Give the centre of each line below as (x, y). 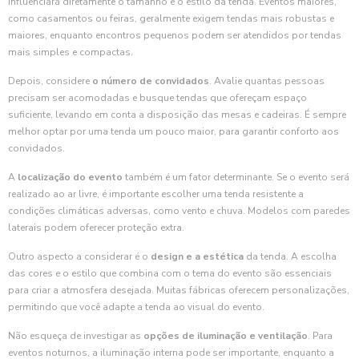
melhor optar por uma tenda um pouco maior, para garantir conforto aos (173, 131)
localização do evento (70, 177)
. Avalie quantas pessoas (267, 81)
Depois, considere (50, 81)
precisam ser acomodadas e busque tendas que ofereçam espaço (157, 98)
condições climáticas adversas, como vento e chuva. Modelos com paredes (179, 211)
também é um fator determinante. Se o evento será (236, 177)
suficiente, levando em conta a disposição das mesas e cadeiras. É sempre (177, 115)
